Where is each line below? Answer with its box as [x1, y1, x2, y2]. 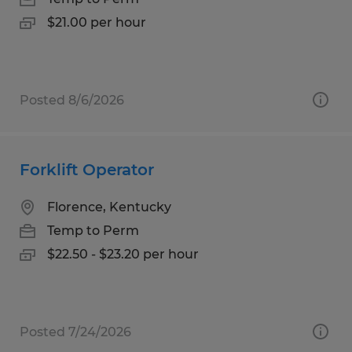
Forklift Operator [20, 159, 154, 179]
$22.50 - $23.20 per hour [47, 246, 199, 262]
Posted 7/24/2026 [20, 324, 131, 339]
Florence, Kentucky [47, 199, 171, 214]
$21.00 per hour [47, 14, 146, 30]
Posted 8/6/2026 [20, 92, 124, 108]
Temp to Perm [47, 222, 139, 238]
